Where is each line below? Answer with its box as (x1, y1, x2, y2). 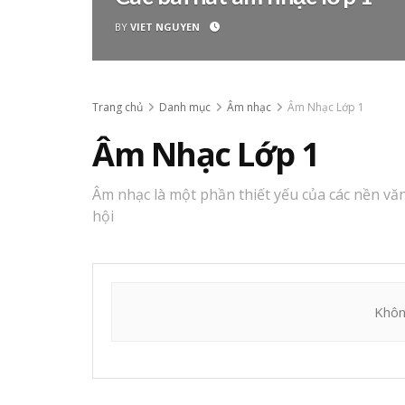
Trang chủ (92, 99, 143, 115)
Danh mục (159, 99, 211, 115)
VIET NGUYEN (130, 20, 200, 33)
